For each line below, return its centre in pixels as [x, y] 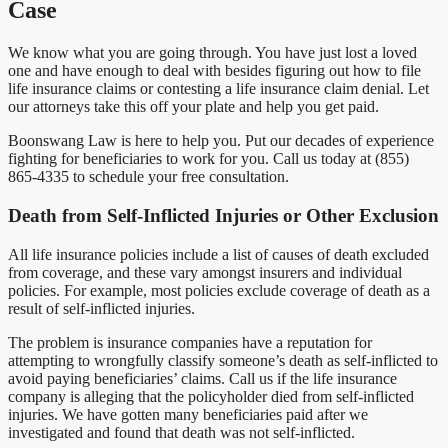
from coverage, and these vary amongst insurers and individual [205, 272]
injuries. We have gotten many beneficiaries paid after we [188, 414]
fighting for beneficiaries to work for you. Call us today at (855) [208, 159]
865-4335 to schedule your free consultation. [148, 177]
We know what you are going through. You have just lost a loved [212, 53]
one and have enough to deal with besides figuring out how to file [214, 71]
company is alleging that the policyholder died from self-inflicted [211, 396]
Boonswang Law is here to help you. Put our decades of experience [221, 141]
